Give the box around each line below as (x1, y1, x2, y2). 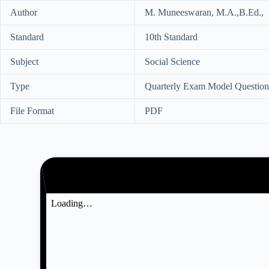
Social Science (145, 56, 200, 67)
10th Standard (145, 31, 198, 42)
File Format (10, 105, 54, 116)
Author (10, 7, 37, 17)
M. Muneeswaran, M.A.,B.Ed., (145, 7, 264, 17)
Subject (10, 56, 38, 67)
